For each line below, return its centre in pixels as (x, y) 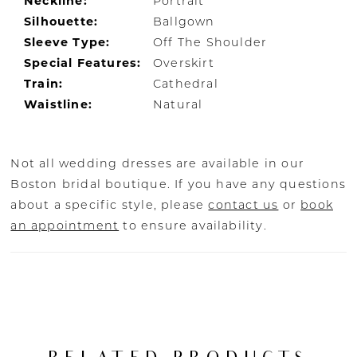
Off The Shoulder (210, 43)
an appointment (65, 225)
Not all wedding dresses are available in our (158, 163)
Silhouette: (61, 22)
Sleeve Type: (67, 43)
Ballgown (184, 22)
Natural (178, 105)
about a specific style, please (110, 204)
